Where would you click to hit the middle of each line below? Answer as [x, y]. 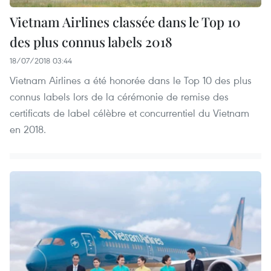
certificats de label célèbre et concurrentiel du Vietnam [129, 113]
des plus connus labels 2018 [91, 42]
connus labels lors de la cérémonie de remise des [119, 97]
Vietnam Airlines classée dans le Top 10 [125, 22]
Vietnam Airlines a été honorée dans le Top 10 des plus [131, 80]
